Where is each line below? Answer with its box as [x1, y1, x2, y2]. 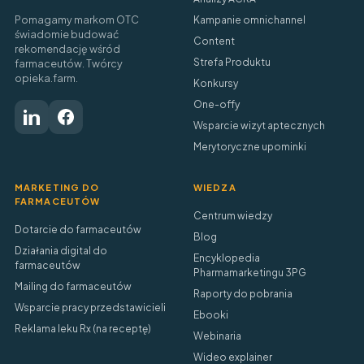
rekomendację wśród [15, 42, 120, 55]
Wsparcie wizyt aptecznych [193, 119, 325, 132]
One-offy [193, 98, 240, 110]
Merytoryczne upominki [193, 141, 306, 153]
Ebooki [193, 309, 228, 321]
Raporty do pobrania [193, 288, 292, 300]
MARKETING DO [15, 182, 100, 193]
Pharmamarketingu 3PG [193, 266, 306, 279]
